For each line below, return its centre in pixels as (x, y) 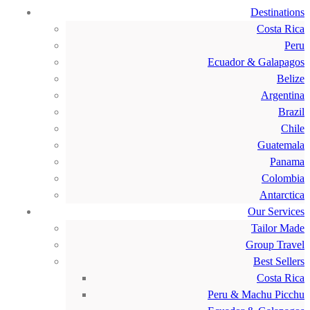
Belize (291, 79)
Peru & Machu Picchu (256, 294)
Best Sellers (279, 261)
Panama (287, 162)
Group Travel (275, 245)
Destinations (277, 12)
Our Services (276, 211)
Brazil (291, 112)
